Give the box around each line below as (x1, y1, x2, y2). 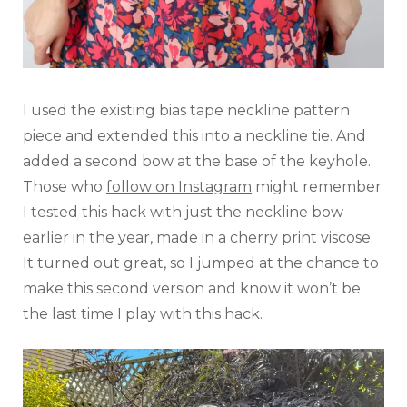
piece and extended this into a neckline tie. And (23, 127, 366, 145)
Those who (23, 178, 106, 196)
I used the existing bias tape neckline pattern (23, 102, 350, 120)
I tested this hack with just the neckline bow (23, 203, 343, 222)
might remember (252, 178, 382, 196)
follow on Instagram (106, 178, 252, 196)
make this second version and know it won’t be (23, 280, 361, 298)
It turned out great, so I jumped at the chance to (23, 254, 379, 273)
